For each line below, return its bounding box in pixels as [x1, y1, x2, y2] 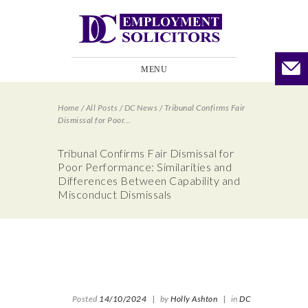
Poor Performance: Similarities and [58, 160, 232, 173]
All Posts [85, 102, 118, 113]
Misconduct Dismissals [58, 188, 172, 201]
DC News [124, 102, 157, 113]
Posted [71, 294, 99, 304]
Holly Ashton [170, 294, 217, 304]
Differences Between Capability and [58, 174, 240, 187]
